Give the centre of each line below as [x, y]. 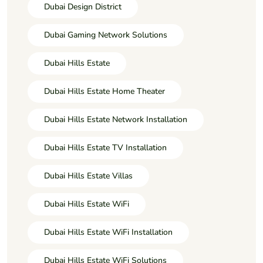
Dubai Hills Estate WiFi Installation [108, 232]
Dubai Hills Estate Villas [88, 176]
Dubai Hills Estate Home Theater [104, 91]
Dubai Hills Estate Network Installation [116, 119]
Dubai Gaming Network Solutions [106, 35]
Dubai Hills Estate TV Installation [105, 147]
